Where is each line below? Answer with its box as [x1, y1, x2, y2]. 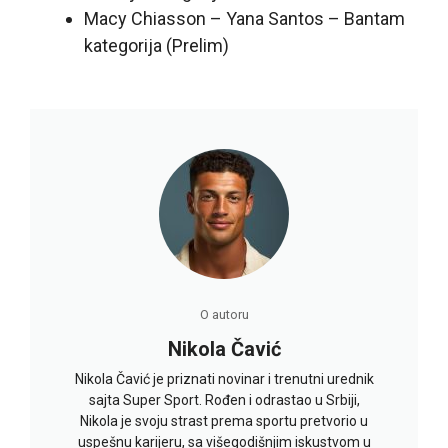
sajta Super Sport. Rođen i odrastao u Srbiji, [88, 392, 360, 409]
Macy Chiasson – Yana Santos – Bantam [84, 8, 405, 30]
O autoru [199, 307, 249, 323]
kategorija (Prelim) [84, 35, 229, 57]
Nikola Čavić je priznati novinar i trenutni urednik [74, 371, 374, 388]
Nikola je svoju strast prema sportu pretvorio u [80, 413, 368, 430]
